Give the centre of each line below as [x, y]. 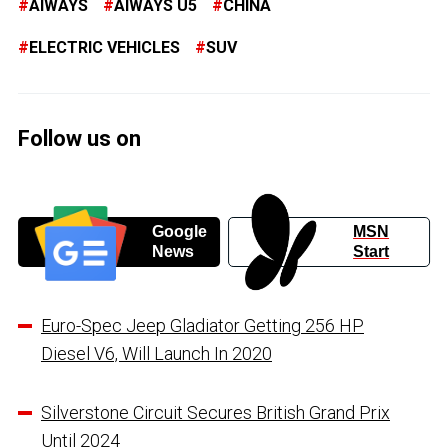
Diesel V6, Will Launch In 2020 [156, 354]
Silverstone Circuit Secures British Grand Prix [215, 413]
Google [179, 232]
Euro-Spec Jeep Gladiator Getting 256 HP [202, 326]
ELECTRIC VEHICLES [104, 47]
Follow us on [79, 138]
